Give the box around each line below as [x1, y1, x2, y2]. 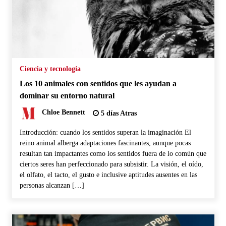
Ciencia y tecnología [19, 65, 81, 73]
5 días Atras [98, 109, 137, 117]
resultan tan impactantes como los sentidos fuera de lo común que [19, 149, 206, 157]
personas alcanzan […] [19, 181, 84, 189]
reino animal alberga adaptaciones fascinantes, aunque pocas [19, 139, 191, 147]
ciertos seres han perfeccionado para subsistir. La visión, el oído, [19, 160, 203, 168]
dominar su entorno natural [19, 90, 115, 100]
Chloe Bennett [41, 108, 85, 117]
